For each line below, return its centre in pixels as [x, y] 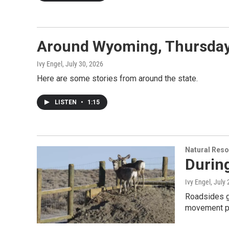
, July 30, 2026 [83, 64]
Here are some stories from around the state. [117, 79]
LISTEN [66, 102]
